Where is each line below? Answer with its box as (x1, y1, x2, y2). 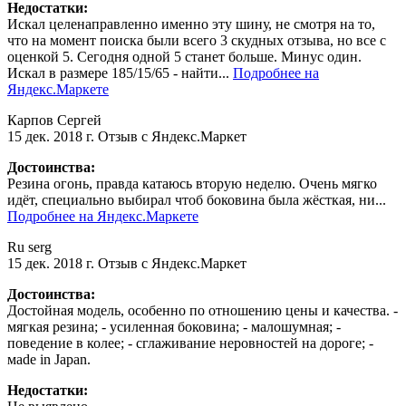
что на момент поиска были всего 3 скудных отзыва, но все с (7, 33, 386, 49)
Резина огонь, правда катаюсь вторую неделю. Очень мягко (7, 176, 377, 192)
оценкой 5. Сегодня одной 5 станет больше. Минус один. (7, 49, 362, 65)
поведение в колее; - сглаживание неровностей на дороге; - (7, 335, 373, 352)
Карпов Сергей (7, 112, 101, 129)
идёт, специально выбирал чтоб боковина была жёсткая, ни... (7, 192, 386, 208)
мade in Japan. (7, 352, 91, 368)
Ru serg (7, 239, 52, 256)
